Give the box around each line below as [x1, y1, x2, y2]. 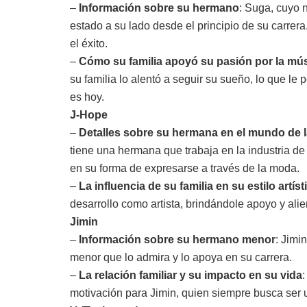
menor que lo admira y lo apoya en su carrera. [70, 251, 292, 263]
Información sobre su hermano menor [79, 233, 275, 245]
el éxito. [70, 37, 108, 49]
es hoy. [70, 90, 104, 103]
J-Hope [70, 108, 108, 121]
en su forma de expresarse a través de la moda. [70, 162, 299, 174]
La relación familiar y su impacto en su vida [79, 269, 302, 281]
